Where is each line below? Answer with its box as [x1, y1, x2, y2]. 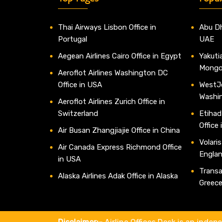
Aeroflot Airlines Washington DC [58, 68, 168, 78]
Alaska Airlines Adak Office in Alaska [58, 171, 178, 181]
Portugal [58, 35, 87, 44]
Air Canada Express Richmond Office [58, 143, 182, 152]
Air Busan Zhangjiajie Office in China [58, 126, 180, 135]
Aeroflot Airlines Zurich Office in [58, 97, 165, 107]
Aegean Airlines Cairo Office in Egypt [58, 52, 181, 61]
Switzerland [58, 109, 98, 118]
